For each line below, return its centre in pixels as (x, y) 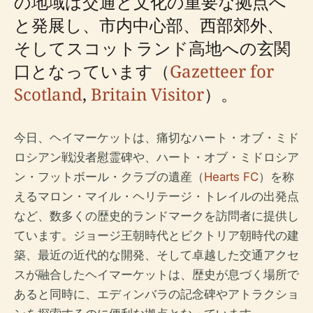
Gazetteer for (222, 71)
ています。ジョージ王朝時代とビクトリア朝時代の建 (156, 235)
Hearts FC (231, 177)
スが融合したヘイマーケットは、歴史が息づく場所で (156, 275)
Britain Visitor (147, 94)
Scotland (48, 94)
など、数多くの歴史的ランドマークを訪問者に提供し (156, 216)
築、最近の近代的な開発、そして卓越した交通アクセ (156, 255)
